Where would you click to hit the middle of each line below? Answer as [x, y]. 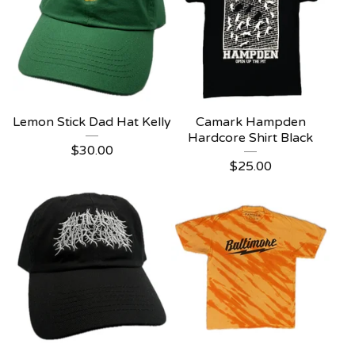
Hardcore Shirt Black [250, 138]
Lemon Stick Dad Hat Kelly [92, 122]
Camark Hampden [250, 122]
